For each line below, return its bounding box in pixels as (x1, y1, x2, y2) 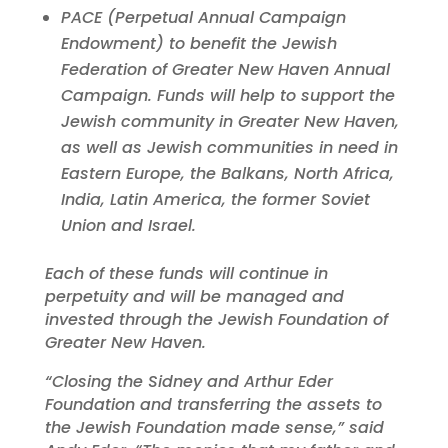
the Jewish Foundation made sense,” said (44, 416, 384, 440)
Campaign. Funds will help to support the (60, 84, 395, 108)
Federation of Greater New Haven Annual (60, 58, 390, 82)
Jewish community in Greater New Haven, (60, 110, 399, 134)
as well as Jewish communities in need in (60, 136, 398, 160)
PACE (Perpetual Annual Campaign (60, 6, 346, 30)
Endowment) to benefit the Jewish (60, 32, 337, 56)
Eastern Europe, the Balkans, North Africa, (60, 162, 394, 186)
